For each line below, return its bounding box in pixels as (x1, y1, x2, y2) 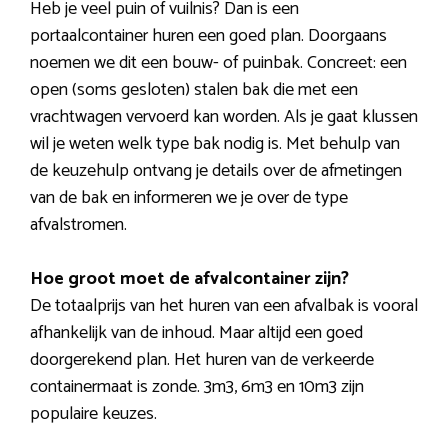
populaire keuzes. (30, 399, 157, 430)
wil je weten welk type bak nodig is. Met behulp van (30, 129, 400, 160)
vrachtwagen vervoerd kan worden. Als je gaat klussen (30, 102, 418, 133)
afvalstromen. (30, 210, 127, 241)
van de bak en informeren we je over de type (30, 183, 348, 214)
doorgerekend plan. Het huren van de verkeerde (30, 345, 374, 376)
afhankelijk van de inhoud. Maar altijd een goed (30, 318, 363, 349)
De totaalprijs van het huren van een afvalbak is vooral (30, 291, 418, 322)
